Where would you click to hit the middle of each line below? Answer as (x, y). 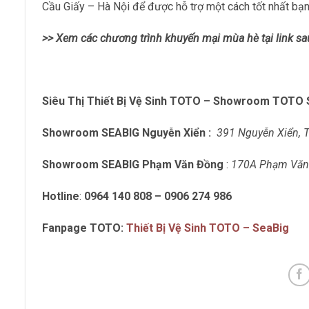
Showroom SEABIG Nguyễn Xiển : (128, 133)
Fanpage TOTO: (84, 228)
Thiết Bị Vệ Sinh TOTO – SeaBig (208, 228)
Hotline (61, 196)
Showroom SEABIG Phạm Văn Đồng (134, 165)
